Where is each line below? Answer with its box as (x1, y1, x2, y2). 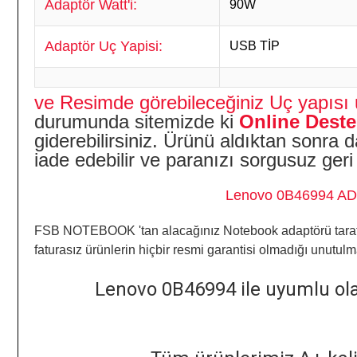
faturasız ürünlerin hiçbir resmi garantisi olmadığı (34, 243, 311, 257)
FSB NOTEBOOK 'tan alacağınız (34, 224, 220, 237)
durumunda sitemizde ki (34, 111, 233, 132)
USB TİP (229, 39, 280, 53)
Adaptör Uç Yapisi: (45, 38, 163, 54)
